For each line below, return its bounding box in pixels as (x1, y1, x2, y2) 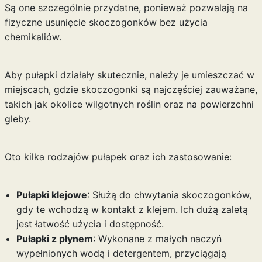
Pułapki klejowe (16, 189, 87, 201)
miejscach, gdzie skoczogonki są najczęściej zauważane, (4, 84, 257, 95)
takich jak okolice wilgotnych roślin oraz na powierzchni (4, 98, 254, 110)
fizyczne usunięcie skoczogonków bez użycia (4, 16, 208, 28)
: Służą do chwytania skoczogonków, (87, 189, 251, 201)
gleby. (4, 113, 31, 125)
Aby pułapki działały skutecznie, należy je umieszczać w (4, 69, 254, 81)
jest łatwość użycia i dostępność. (16, 218, 164, 230)
